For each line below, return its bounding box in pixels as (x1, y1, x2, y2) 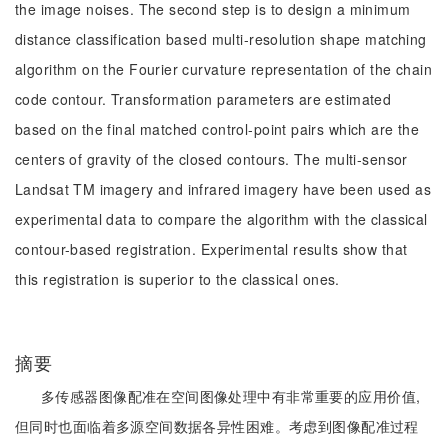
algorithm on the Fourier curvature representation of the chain (15, 59, 433, 79)
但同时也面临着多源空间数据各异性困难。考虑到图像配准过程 (15, 416, 419, 436)
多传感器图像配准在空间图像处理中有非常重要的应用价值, (41, 386, 421, 406)
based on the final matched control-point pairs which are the (15, 119, 420, 139)
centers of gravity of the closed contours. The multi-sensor (15, 149, 408, 169)
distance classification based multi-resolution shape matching (15, 29, 427, 49)
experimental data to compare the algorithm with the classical (15, 209, 428, 229)
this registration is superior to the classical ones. (15, 269, 340, 289)
